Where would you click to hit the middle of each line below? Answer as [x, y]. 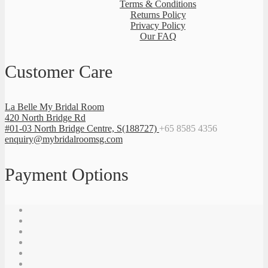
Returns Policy [158, 15]
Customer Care [59, 72]
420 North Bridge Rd [45, 118]
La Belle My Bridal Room [54, 107]
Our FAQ [158, 36]
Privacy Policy [158, 26]
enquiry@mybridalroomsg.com [64, 139]
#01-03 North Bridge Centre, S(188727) [82, 129]
